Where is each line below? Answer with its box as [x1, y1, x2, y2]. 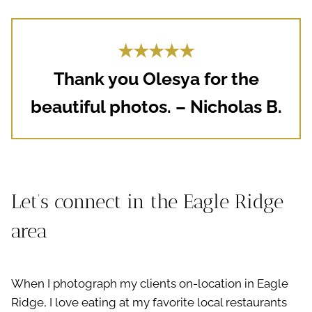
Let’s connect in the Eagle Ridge [11, 190, 283, 214]
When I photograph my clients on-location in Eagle [11, 276, 288, 291]
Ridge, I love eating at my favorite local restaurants [11, 295, 287, 310]
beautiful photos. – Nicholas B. [30, 96, 282, 118]
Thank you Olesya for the [53, 68, 259, 90]
